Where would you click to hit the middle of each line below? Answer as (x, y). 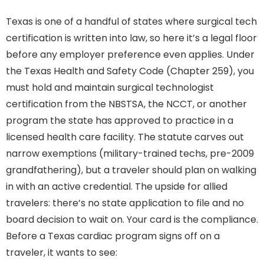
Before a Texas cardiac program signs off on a (113, 236)
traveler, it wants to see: (62, 252)
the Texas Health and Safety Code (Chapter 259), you (130, 71)
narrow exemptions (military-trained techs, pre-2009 (130, 153)
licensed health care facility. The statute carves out (125, 137)
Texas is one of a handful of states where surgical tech (131, 21)
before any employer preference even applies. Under (130, 54)
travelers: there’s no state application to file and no (125, 203)
